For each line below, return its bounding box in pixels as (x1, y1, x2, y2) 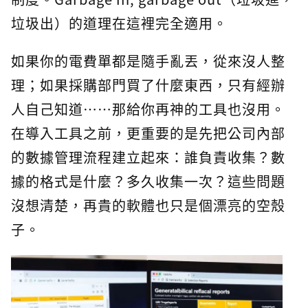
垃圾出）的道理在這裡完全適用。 (11, 13, 228, 34)
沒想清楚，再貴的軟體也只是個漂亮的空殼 (11, 195, 285, 216)
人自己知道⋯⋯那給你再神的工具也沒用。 (11, 99, 285, 120)
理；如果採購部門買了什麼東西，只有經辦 (11, 75, 285, 96)
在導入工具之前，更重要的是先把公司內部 (11, 123, 285, 144)
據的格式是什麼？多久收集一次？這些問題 (11, 171, 285, 192)
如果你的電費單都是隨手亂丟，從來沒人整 (11, 51, 285, 71)
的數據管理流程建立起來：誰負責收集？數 (11, 147, 285, 168)
